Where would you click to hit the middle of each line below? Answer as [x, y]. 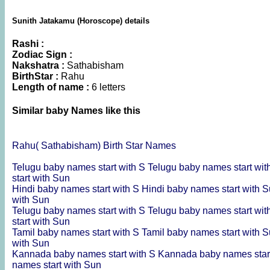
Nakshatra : [39, 66]
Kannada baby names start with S [85, 254]
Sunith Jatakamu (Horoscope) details [81, 20]
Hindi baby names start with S [77, 189]
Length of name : [52, 87]
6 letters [108, 87]
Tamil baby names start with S [77, 232]
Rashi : [28, 44]
